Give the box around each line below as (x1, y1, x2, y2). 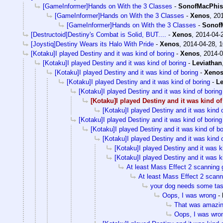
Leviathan (192, 59, 222, 67)
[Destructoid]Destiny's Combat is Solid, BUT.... (31, 31, 166, 39)
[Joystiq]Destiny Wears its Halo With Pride (31, 40, 154, 48)
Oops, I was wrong (162, 192, 216, 200)
